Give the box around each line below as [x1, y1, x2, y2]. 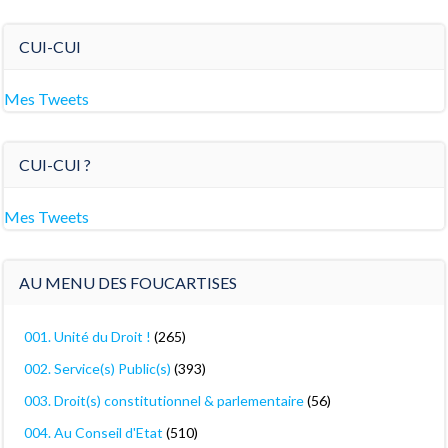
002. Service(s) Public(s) [24, 360, 171, 378]
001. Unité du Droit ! [24, 328, 151, 346]
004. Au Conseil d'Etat [24, 424, 163, 442]
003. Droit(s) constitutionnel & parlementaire [24, 392, 304, 410]
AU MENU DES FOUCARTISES [19, 273, 237, 293]
